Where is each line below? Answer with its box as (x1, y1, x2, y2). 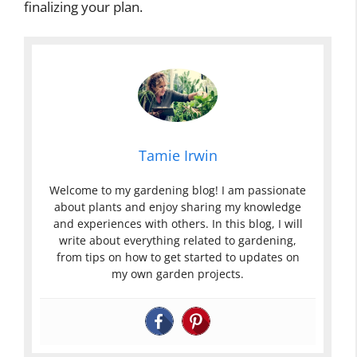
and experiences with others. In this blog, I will (53, 215, 303, 231)
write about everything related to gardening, (59, 232, 296, 248)
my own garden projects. (112, 265, 244, 281)
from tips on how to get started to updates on (56, 249, 300, 265)
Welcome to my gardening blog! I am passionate (49, 182, 306, 198)
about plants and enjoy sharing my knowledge (54, 198, 301, 214)
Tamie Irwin (138, 145, 218, 165)
